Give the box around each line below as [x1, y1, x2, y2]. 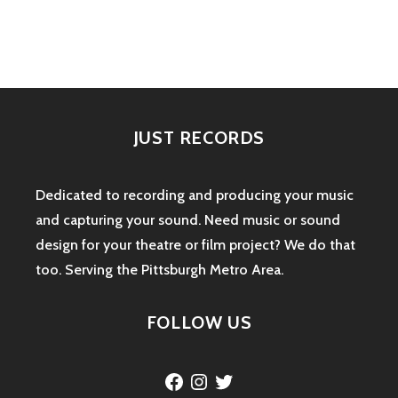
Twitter [212, 368, 258, 386]
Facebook [163, 368, 225, 386]
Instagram [187, 368, 250, 386]
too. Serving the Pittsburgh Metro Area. [36, 261, 283, 279]
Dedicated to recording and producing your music [36, 187, 354, 204]
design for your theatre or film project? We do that [36, 236, 355, 254]
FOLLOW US [146, 311, 252, 333]
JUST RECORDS [132, 126, 266, 148]
